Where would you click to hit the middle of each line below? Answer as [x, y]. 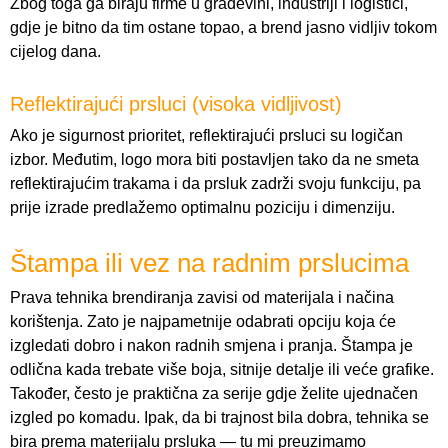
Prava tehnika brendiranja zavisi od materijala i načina [202, 298]
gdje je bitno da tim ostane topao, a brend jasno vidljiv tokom [223, 28]
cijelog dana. [55, 52]
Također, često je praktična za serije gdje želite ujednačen [214, 394]
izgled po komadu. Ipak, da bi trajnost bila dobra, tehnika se [219, 418]
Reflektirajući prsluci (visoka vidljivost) [176, 104]
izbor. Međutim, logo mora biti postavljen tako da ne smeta [214, 160]
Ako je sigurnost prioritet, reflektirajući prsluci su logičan [206, 136]
